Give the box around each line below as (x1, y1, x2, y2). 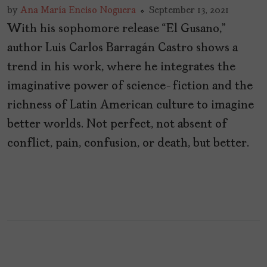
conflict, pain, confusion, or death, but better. (7, 137, 249, 150)
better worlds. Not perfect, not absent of (7, 118, 227, 131)
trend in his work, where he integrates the (7, 61, 235, 73)
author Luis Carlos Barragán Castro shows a (7, 42, 238, 54)
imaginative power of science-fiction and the (7, 80, 253, 92)
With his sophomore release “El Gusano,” (7, 23, 226, 35)
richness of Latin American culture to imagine (7, 99, 254, 111)
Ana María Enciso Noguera (20, 5, 136, 15)
